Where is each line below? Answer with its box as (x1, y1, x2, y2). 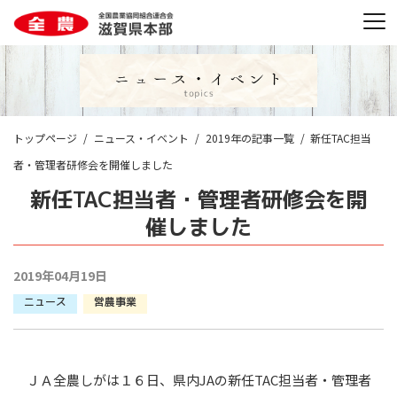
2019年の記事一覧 (205, 130, 294, 145)
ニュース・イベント (93, 130, 189, 145)
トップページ (13, 130, 77, 145)
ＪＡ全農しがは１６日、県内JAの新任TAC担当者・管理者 (13, 370, 371, 390)
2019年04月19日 (13, 266, 107, 284)
